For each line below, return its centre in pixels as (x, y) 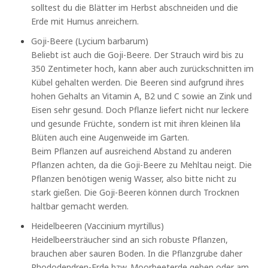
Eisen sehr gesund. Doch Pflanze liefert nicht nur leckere (140, 109)
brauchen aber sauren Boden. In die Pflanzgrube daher (137, 253)
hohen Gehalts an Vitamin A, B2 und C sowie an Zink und (142, 96)
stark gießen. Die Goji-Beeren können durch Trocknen (135, 192)
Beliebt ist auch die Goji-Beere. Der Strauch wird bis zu (138, 54)
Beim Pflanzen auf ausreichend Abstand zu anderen (132, 151)
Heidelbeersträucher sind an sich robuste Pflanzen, (130, 239)
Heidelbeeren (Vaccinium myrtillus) (98, 226)
